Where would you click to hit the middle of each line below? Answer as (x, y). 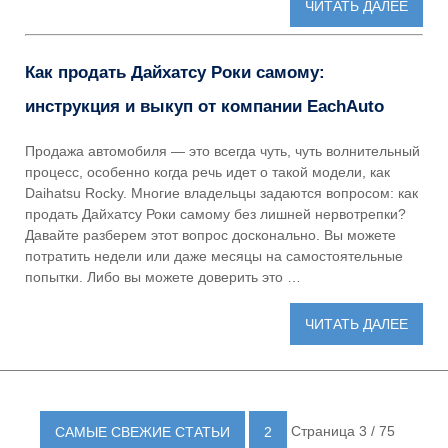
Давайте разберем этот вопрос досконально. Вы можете (210, 234)
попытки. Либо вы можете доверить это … (163, 276)
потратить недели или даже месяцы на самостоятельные (214, 255)
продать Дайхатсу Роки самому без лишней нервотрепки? (215, 213)
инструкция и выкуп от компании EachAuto (204, 106)
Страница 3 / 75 (343, 430)
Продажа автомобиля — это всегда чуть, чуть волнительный (222, 150)
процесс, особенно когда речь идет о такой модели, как (207, 171)
